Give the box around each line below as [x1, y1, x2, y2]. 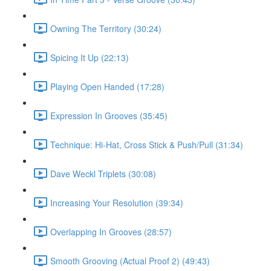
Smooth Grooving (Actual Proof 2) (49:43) [50, 254, 210, 267]
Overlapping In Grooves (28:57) [50, 225, 172, 238]
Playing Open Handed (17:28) [50, 80, 165, 93]
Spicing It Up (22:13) [50, 51, 129, 64]
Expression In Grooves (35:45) [50, 109, 168, 122]
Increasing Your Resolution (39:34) [50, 196, 183, 209]
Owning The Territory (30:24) [50, 22, 162, 34]
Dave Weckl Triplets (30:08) [50, 167, 156, 180]
